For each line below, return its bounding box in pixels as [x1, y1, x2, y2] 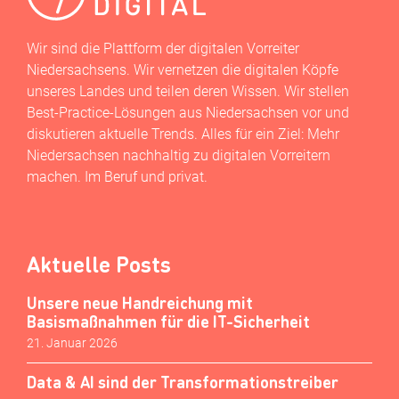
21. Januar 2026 [27, 336, 118, 351]
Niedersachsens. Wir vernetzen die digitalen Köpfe [27, 61, 338, 78]
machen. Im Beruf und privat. [27, 167, 208, 185]
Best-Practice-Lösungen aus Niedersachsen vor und [27, 103, 349, 121]
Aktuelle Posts [27, 250, 171, 279]
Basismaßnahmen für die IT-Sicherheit [27, 311, 310, 332]
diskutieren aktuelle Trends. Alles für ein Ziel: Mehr [27, 125, 339, 142]
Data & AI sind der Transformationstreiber [27, 371, 338, 393]
